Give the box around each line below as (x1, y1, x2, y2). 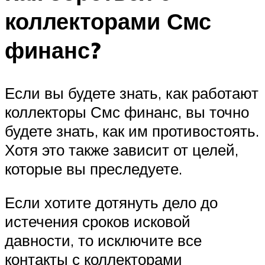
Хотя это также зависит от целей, (5, 140, 238, 159)
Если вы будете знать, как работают (5, 83, 258, 102)
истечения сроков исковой (5, 212, 190, 231)
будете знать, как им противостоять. (5, 121, 259, 140)
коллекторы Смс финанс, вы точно (5, 102, 249, 121)
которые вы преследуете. (5, 159, 182, 178)
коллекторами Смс (5, 7, 211, 36)
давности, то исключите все (5, 231, 202, 250)
